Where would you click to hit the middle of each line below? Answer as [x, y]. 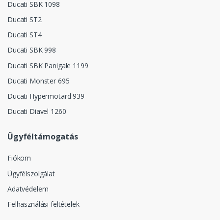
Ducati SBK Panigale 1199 [48, 65]
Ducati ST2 [25, 19]
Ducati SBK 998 [32, 50]
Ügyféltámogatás [43, 137]
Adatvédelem [28, 189]
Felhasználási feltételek [43, 204]
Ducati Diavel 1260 [37, 111]
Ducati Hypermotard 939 [46, 96]
